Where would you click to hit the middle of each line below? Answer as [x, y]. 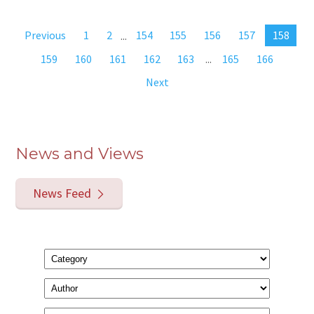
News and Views [80, 154]
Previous [46, 35]
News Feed [62, 193]
